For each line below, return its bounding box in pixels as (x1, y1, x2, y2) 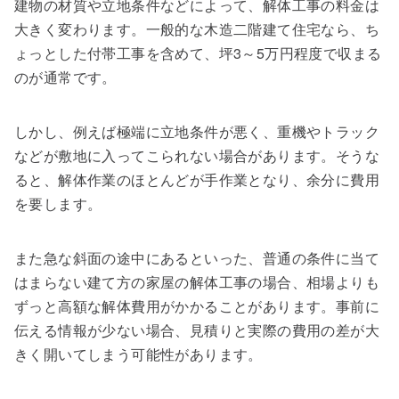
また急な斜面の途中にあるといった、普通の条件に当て (14, 248, 379, 269)
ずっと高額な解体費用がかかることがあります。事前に (14, 296, 379, 317)
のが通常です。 (14, 67, 117, 88)
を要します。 (14, 193, 102, 215)
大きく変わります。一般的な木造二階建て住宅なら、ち (14, 19, 379, 40)
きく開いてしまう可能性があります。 (14, 344, 263, 365)
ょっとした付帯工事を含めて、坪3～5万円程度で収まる (14, 43, 382, 64)
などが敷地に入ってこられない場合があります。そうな (14, 145, 379, 167)
